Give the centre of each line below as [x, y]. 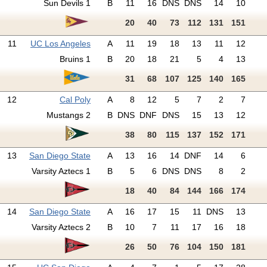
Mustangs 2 [68, 115]
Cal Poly [75, 100]
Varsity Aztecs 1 [61, 171]
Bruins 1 [75, 59]
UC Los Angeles [60, 44]
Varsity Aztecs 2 [61, 227]
